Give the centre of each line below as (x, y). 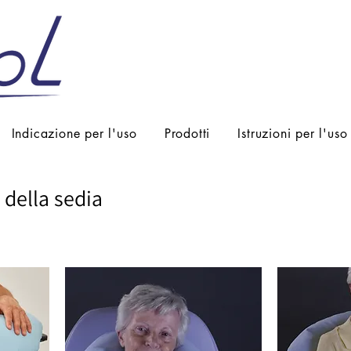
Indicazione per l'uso (74, 133)
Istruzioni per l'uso (293, 133)
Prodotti (187, 133)
